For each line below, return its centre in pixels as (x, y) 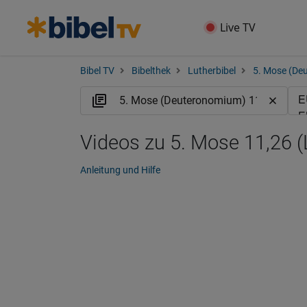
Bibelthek (151, 71)
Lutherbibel (212, 71)
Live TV (238, 27)
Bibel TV (97, 71)
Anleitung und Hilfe (120, 170)
